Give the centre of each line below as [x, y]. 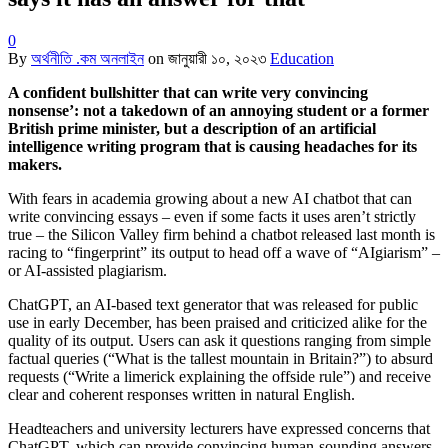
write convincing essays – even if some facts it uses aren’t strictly [212, 216]
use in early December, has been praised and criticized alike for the [217, 322]
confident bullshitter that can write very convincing [193, 92]
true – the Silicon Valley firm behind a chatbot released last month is [221, 234]
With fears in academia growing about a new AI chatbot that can [210, 198]
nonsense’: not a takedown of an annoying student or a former [218, 110]
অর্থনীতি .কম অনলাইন [87, 58]
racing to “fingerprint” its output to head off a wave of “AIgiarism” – [224, 252]
